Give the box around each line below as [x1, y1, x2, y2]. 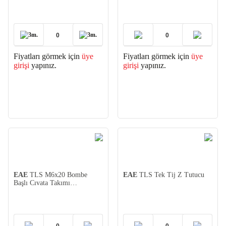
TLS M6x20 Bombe [28, 171, 87, 179]
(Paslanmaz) [14, 187, 48, 195]
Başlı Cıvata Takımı [14, 179, 70, 187]
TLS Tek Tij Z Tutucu [137, 171, 204, 179]
